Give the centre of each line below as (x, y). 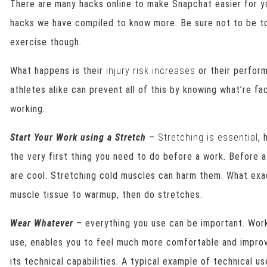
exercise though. (46, 42)
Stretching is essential (208, 137)
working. (28, 109)
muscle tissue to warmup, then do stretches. (107, 195)
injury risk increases (151, 71)
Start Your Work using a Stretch (78, 137)
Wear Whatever (42, 223)
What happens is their (58, 71)
